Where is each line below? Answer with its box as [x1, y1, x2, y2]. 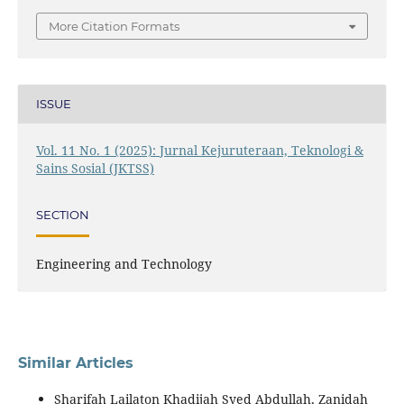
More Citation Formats [49, 18, 179, 33]
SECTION [35, 207, 89, 223]
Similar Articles [17, 353, 133, 372]
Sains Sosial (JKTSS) [35, 159, 154, 177]
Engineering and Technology [35, 254, 212, 272]
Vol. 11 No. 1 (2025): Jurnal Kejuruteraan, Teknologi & [35, 141, 363, 159]
